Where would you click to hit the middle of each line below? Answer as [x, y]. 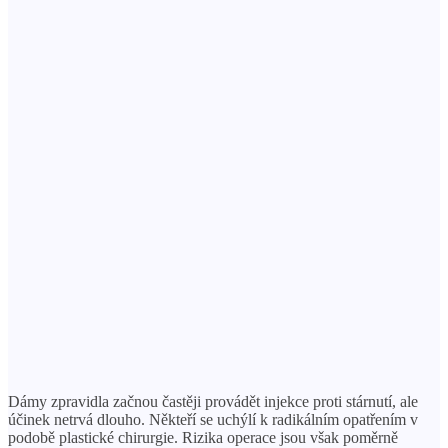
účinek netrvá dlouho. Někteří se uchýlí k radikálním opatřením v [213, 419]
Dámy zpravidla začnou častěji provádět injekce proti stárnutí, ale [213, 401]
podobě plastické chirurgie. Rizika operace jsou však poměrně [203, 437]
